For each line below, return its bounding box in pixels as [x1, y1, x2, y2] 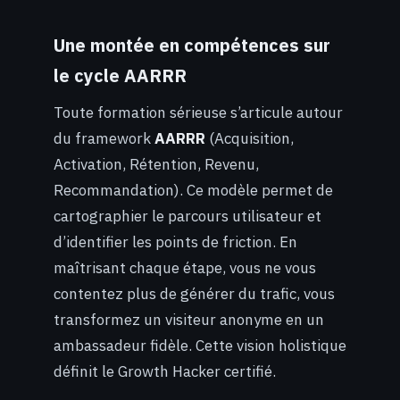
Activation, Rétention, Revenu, [54, 154, 259, 174]
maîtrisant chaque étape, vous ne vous [54, 257, 316, 278]
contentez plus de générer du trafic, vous [54, 283, 335, 304]
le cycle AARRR [54, 64, 187, 87]
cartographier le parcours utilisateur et [54, 205, 321, 226]
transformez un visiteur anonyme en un [54, 309, 324, 329]
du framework [54, 128, 154, 148]
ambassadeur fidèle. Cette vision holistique [54, 335, 346, 355]
